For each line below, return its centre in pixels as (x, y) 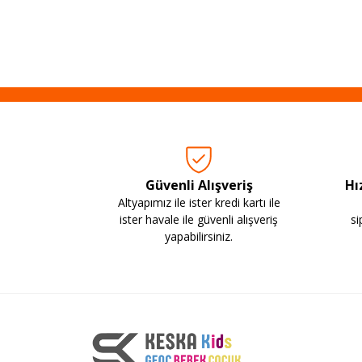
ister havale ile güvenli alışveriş (199, 219)
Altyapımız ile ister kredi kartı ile (199, 202)
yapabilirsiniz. (199, 236)
